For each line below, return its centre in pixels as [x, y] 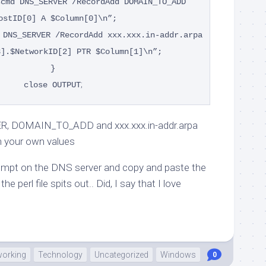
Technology [60, 254]
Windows [178, 254]
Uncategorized [121, 254]
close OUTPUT [52, 85]
